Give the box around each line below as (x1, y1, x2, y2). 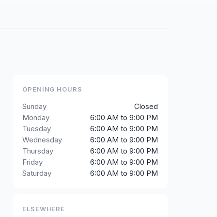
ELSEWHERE (22, 205, 65, 213)
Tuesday (22, 124, 51, 133)
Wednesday (22, 135, 62, 144)
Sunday (22, 102, 46, 111)
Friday (22, 157, 43, 167)
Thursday (22, 146, 53, 155)
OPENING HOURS (22, 85, 82, 93)
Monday (22, 113, 49, 122)
